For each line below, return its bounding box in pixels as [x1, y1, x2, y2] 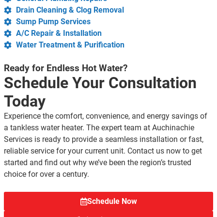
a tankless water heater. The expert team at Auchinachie [4, 123, 194, 133]
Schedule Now [87, 197, 137, 206]
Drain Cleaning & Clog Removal [16, 5, 124, 15]
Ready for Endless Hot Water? [4, 62, 127, 74]
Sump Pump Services [16, 17, 91, 27]
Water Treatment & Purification [16, 40, 124, 50]
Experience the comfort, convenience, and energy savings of [4, 111, 207, 121]
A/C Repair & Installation [16, 29, 102, 38]
